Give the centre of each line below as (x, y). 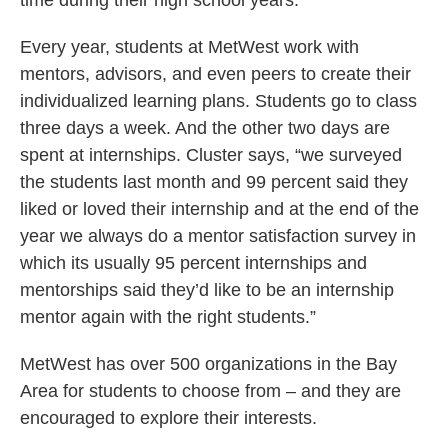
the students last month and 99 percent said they (214, 182)
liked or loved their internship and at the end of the (219, 209)
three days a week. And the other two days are (205, 128)
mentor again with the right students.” (168, 317)
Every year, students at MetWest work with (189, 47)
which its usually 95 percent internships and (193, 263)
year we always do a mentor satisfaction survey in (218, 236)
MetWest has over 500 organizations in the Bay (208, 364)
